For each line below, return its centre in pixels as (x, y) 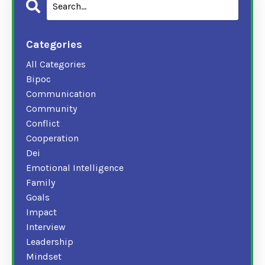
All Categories (56, 64)
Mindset (44, 256)
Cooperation (52, 138)
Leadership (50, 241)
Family (41, 182)
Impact (41, 212)
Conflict (43, 123)
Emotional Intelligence (75, 167)
